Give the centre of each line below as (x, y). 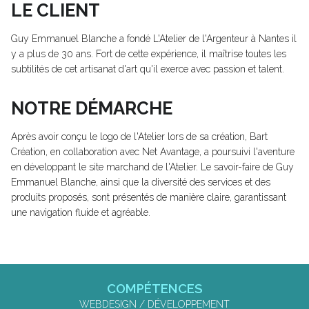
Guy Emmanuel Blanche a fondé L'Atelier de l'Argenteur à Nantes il (154, 39)
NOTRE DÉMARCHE (92, 108)
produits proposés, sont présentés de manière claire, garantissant (149, 197)
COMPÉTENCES (154, 289)
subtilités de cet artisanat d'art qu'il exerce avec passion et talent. (148, 69)
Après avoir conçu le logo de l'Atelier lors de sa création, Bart (139, 137)
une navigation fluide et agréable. (81, 212)
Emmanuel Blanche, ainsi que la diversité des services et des (141, 182)
